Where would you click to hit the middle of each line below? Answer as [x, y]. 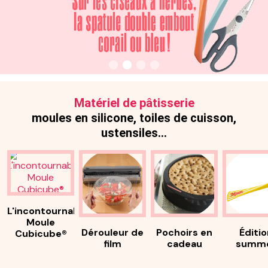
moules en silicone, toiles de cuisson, [134, 118]
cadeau [184, 243]
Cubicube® [41, 233]
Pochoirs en [184, 232]
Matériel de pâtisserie [134, 103]
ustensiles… [134, 133]
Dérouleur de [112, 232]
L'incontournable [48, 211]
